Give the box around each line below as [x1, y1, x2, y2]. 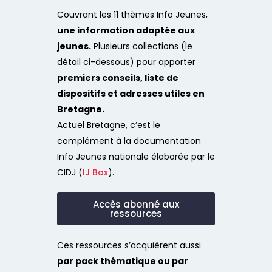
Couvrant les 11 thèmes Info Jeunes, [57, 8, 208, 21]
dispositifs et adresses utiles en [57, 87, 205, 100]
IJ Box [83, 166, 108, 178]
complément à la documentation [57, 135, 201, 147]
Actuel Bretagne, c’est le [57, 119, 160, 131]
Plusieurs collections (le [91, 40, 192, 52]
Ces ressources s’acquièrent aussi [57, 239, 201, 251]
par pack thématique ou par [57, 255, 188, 267]
